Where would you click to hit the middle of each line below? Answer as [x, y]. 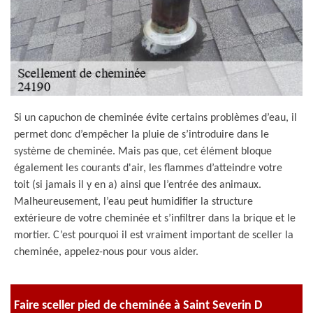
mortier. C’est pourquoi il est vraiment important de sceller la [154, 235]
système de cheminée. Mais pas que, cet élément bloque [143, 152]
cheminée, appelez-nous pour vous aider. [106, 252]
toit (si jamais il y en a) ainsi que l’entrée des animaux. [138, 185]
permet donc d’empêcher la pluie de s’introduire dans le [141, 135]
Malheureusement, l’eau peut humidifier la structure [133, 202]
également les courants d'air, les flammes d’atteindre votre [148, 168]
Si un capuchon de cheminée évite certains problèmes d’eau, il [155, 118]
